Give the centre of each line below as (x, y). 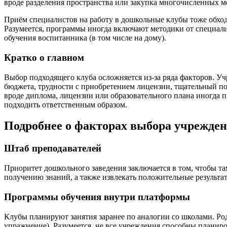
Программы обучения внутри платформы (97, 197)
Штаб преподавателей (53, 148)
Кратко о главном (44, 57)
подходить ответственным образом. (66, 104)
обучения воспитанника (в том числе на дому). (85, 38)
